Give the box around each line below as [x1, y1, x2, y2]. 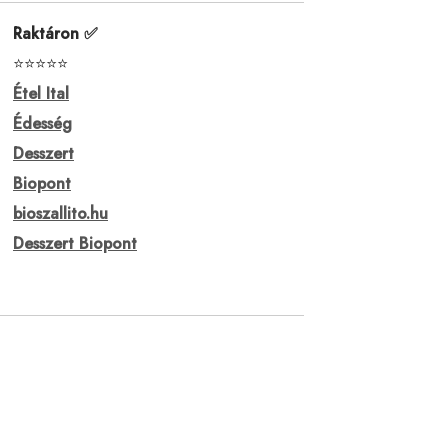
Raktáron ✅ [13, 21, 98, 45]
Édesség [13, 111, 72, 135]
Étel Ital [13, 81, 69, 105]
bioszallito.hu [13, 201, 108, 225]
